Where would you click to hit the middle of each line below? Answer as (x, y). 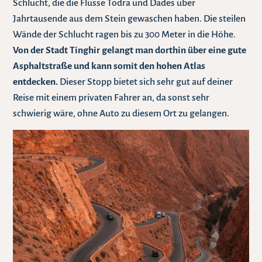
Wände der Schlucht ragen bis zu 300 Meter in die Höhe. (125, 35)
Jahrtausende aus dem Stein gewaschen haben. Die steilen (130, 19)
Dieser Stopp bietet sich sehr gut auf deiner (146, 82)
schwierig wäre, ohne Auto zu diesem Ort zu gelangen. (121, 114)
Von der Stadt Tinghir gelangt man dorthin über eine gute (130, 51)
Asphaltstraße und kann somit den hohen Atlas (109, 66)
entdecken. (36, 82)
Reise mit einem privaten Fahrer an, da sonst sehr (111, 98)
